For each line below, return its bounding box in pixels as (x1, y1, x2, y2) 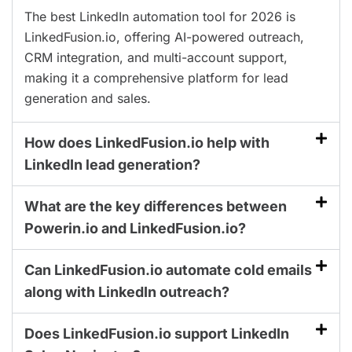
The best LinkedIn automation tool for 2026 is (24, 8, 295, 24)
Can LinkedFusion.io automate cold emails (24, 261, 312, 278)
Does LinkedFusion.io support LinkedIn (24, 324, 289, 342)
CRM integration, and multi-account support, (24, 49, 288, 65)
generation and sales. (24, 90, 151, 106)
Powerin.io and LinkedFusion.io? (24, 219, 246, 236)
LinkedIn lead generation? (24, 156, 200, 173)
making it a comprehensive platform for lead (24, 69, 288, 86)
